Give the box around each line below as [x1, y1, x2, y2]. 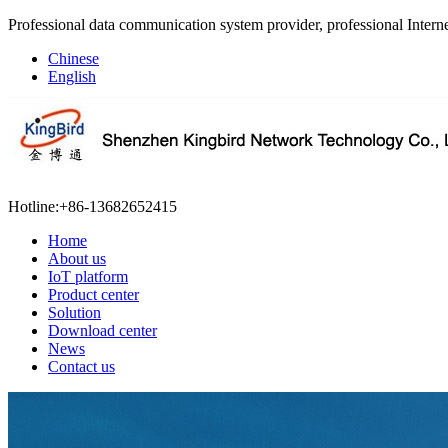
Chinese [48, 50, 99, 67]
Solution [48, 304, 101, 322]
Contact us [48, 358, 115, 376]
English [48, 68, 96, 85]
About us [48, 250, 106, 268]
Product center [48, 286, 139, 304]
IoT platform [48, 268, 128, 286]
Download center [48, 322, 157, 340]
